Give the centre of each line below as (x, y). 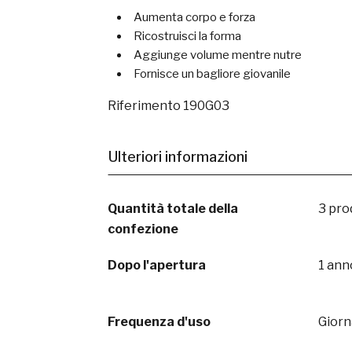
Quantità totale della (173, 209)
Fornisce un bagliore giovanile (212, 74)
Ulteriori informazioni (178, 157)
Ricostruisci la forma (187, 36)
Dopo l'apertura (157, 265)
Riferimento (144, 106)
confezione (143, 229)
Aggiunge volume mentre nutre (218, 55)
